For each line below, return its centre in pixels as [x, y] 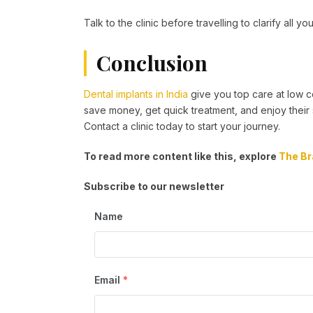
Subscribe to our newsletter [154, 187]
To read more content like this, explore [181, 156]
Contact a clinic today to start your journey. [182, 126]
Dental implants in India [136, 94]
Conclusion [152, 63]
